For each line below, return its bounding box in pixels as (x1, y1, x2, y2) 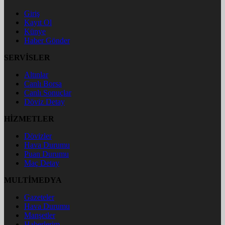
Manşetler (24, 211, 55, 220)
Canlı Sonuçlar (24, 88, 71, 97)
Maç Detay (24, 159, 59, 168)
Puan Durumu (24, 150, 69, 159)
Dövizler (24, 132, 52, 141)
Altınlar (24, 70, 48, 79)
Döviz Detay (24, 97, 65, 106)
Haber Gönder (24, 36, 70, 45)
